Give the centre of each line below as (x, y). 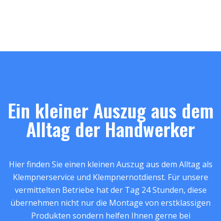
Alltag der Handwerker (110, 129)
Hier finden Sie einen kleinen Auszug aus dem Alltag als (110, 164)
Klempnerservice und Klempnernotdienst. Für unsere (110, 177)
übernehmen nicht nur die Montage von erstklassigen (110, 203)
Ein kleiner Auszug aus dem (110, 110)
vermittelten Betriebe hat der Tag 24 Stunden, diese (110, 190)
